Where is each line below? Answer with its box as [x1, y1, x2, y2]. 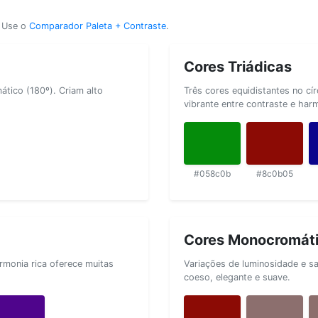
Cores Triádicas [184, 57, 292, 75]
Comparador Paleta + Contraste [29, 20, 166, 31]
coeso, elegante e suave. [184, 271, 290, 283]
